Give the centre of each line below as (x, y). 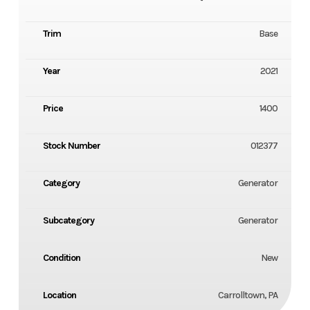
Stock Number (71, 145)
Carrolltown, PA (248, 295)
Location (59, 295)
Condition (61, 257)
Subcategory (68, 220)
